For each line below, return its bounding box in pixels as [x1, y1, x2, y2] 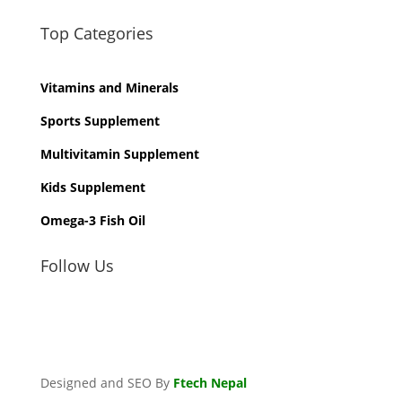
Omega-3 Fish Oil [39, 212, 145, 230]
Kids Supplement [39, 179, 145, 197]
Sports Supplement [39, 112, 160, 130]
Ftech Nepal [172, 374, 247, 392]
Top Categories [39, 22, 153, 45]
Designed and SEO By [39, 374, 173, 392]
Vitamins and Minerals [39, 79, 179, 97]
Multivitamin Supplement [39, 145, 199, 163]
